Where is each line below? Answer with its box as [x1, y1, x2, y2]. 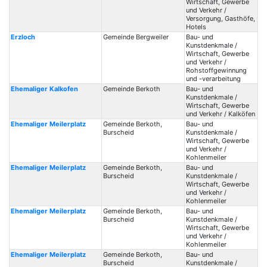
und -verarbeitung [185, 74, 241, 83]
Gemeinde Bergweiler [103, 33, 169, 41]
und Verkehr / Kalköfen [185, 110, 255, 118]
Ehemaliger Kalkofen [10, 85, 78, 93]
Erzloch [10, 33, 35, 41]
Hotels [185, 23, 206, 31]
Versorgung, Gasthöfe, [185, 14, 255, 23]
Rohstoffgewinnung [185, 66, 247, 74]
